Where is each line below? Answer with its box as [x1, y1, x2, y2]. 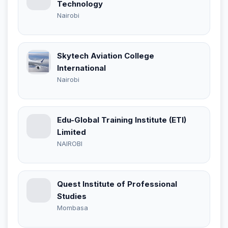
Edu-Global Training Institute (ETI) [57, 115, 186, 125]
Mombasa [57, 203, 88, 212]
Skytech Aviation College [57, 50, 154, 61]
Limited [57, 127, 86, 137]
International [57, 63, 106, 73]
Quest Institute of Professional [57, 179, 177, 189]
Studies [57, 191, 87, 201]
